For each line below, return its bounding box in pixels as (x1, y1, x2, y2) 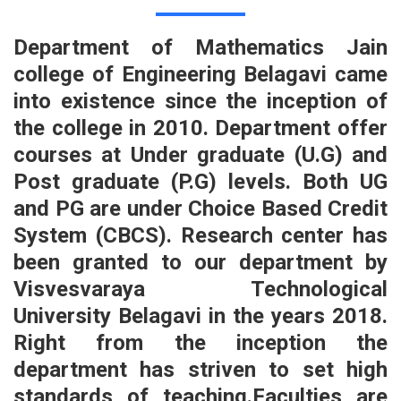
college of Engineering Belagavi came (13, 62, 388, 88)
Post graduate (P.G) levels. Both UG (13, 169, 388, 195)
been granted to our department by (13, 250, 388, 276)
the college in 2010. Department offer (13, 115, 388, 141)
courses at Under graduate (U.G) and (13, 142, 388, 168)
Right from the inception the (13, 330, 388, 356)
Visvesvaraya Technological (13, 277, 388, 303)
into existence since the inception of (13, 89, 388, 115)
